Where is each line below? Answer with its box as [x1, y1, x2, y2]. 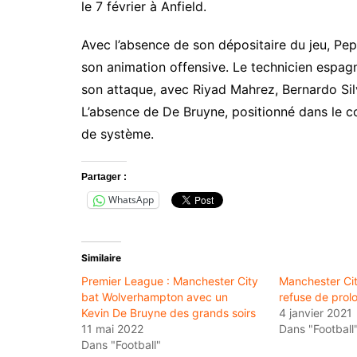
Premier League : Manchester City [81, 273, 258, 288]
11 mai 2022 [81, 321, 143, 335]
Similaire [81, 251, 121, 264]
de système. [81, 125, 154, 142]
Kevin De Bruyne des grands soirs [81, 305, 256, 320]
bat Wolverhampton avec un [81, 289, 228, 304]
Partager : [81, 171, 127, 182]
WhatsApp [108, 193, 154, 207]
